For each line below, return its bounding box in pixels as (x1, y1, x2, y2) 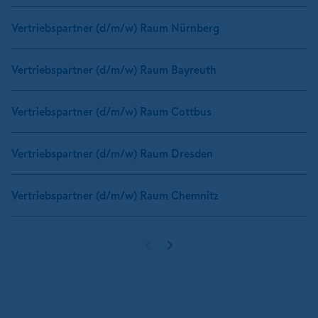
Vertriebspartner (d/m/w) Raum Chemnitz (11, 187, 219, 204)
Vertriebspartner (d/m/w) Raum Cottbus (11, 104, 212, 120)
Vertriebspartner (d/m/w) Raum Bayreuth (11, 62, 216, 78)
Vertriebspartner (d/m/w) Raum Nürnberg (11, 20, 219, 36)
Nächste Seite (177, 243, 247, 259)
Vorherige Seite (156, 243, 232, 259)
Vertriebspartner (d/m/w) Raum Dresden (11, 146, 213, 162)
